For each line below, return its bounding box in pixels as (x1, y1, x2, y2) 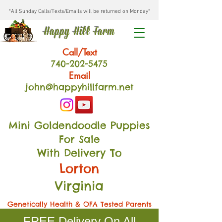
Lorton (59, 161, 99, 176)
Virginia (55, 178, 104, 194)
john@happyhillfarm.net (25, 81, 134, 93)
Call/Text (62, 46, 97, 58)
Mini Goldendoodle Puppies (8, 119, 150, 131)
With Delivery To (37, 146, 122, 160)
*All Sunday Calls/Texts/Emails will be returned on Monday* (8, 8, 150, 15)
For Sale (58, 133, 100, 145)
